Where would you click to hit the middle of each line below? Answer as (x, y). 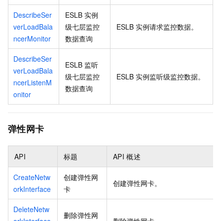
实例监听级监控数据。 (170, 76)
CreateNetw (32, 177)
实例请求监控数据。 (167, 26)
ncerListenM (33, 82)
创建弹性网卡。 (137, 183)
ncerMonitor (32, 38)
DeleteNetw (31, 209)
